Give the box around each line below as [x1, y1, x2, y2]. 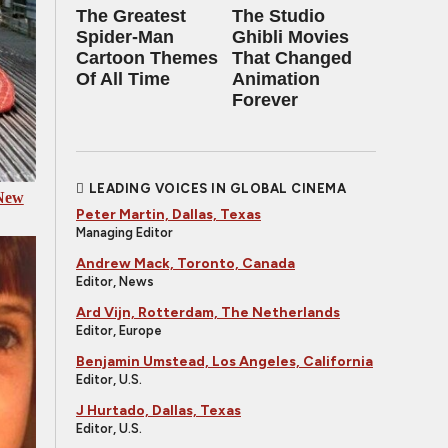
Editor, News [76, 274, 154, 289]
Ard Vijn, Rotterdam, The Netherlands [76, 304, 340, 321]
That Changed [232, 48, 352, 68]
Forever [232, 90, 298, 110]
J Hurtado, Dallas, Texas [76, 402, 241, 419]
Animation [232, 69, 320, 89]
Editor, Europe [76, 323, 162, 338]
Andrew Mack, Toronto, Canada [76, 255, 295, 272]
